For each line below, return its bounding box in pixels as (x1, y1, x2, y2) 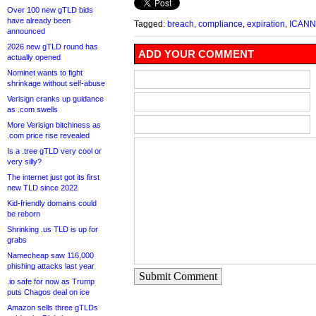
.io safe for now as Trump (7, 277, 95, 286)
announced (7, 27, 45, 35)
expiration (247, 19, 285, 29)
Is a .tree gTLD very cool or (7, 147, 102, 155)
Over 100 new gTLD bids (7, 6, 93, 14)
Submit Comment (139, 270, 217, 283)
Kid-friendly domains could (7, 199, 97, 207)
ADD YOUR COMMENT (138, 48, 254, 61)
